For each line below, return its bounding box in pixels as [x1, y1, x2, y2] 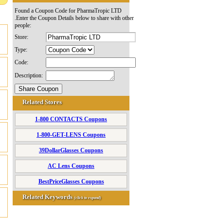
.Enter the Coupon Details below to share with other [15, 15, 134, 21]
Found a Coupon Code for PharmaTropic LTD [15, 7, 122, 14]
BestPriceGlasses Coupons [38, 178, 104, 185]
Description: [15, 72, 43, 79]
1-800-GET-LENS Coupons [36, 131, 106, 138]
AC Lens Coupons [48, 163, 94, 169]
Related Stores [22, 98, 62, 106]
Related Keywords [22, 193, 74, 200]
